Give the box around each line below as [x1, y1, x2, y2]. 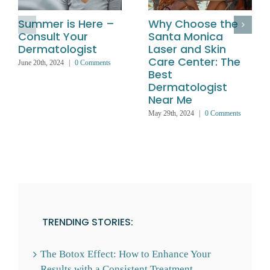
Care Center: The [148, 54, 240, 70]
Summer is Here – [18, 16, 115, 32]
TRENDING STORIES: [42, 215, 133, 230]
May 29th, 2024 [148, 108, 194, 118]
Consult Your [18, 29, 88, 45]
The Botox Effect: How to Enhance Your [40, 248, 211, 260]
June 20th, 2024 [18, 58, 64, 67]
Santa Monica [148, 29, 223, 45]
